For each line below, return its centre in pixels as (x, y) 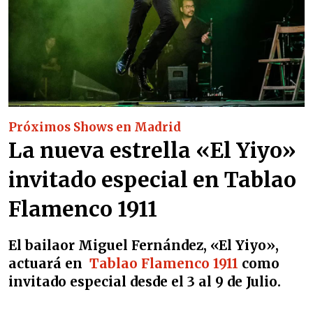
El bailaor (43, 245)
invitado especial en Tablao (152, 180)
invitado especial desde (88, 282)
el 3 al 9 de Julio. (224, 282)
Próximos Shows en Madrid (95, 127)
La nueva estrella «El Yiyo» (152, 150)
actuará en (49, 263)
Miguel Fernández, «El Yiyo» (177, 245)
